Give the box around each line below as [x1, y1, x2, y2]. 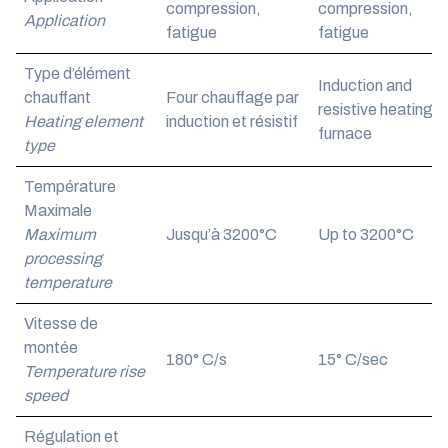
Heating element [24, 113, 143, 130]
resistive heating [318, 101, 433, 118]
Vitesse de [24, 315, 98, 332]
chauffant [24, 89, 91, 106]
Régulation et [24, 428, 119, 445]
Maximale [24, 202, 92, 219]
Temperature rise [24, 363, 145, 380]
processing [24, 250, 102, 267]
